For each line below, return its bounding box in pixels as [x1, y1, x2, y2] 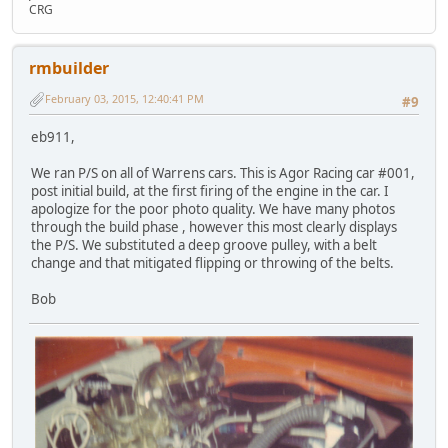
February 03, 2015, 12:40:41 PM [45, 91, 204, 107]
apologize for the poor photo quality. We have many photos [31, 200, 395, 219]
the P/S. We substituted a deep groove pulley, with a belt [31, 236, 377, 255]
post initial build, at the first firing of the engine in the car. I [31, 182, 389, 201]
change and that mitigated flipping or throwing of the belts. [31, 254, 394, 273]
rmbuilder [29, 56, 109, 79]
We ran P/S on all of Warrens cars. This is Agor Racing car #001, [31, 164, 415, 183]
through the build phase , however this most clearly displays [31, 218, 397, 237]
